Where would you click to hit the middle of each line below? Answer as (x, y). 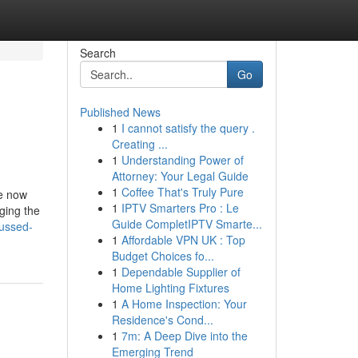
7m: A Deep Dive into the (184, 336)
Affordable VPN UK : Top (183, 240)
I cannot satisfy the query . (188, 128)
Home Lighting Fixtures (170, 288)
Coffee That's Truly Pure (182, 192)
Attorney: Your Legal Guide (180, 176)
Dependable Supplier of (181, 272)
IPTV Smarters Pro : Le (180, 208)
